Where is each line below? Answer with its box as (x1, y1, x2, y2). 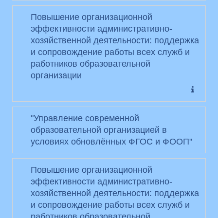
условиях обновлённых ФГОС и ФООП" (31, 136, 192, 146)
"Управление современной (31, 113, 139, 123)
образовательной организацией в (31, 125, 167, 135)
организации (31, 70, 82, 80)
